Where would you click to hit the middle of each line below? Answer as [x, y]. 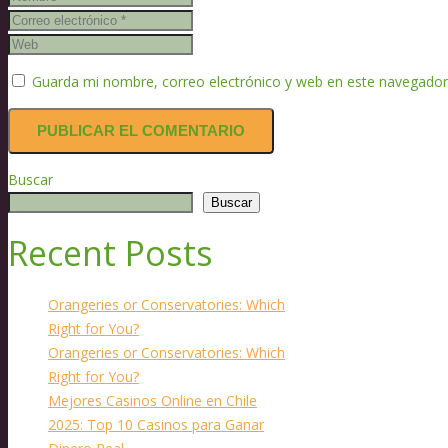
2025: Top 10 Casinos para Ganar [156, 425]
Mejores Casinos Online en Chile [152, 401]
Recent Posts [110, 253]
